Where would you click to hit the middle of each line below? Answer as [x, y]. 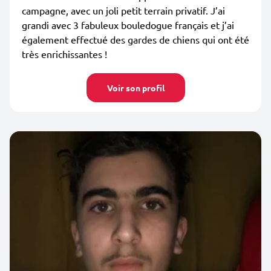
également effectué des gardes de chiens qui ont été [135, 39]
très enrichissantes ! [64, 54]
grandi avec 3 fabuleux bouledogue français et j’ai [128, 25]
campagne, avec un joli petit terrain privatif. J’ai [123, 10]
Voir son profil [135, 88]
